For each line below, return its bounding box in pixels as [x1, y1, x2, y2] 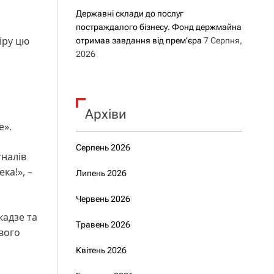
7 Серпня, [203, 35, 242, 45]
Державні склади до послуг [75, 9, 183, 18]
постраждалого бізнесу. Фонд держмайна [75, 22, 242, 32]
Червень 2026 [75, 194, 130, 204]
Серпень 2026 [75, 143, 130, 152]
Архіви [84, 106, 126, 122]
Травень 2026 [75, 220, 130, 229]
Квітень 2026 [75, 245, 127, 255]
